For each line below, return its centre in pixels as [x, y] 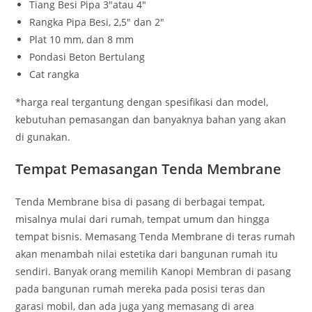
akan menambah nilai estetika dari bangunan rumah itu [147, 254]
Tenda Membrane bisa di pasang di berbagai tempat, [140, 202]
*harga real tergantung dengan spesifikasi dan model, [142, 102]
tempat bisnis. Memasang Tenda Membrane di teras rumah [156, 237]
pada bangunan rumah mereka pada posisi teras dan [141, 289]
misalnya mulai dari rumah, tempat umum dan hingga [143, 219]
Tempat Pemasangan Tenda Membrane [149, 169]
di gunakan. [43, 137]
